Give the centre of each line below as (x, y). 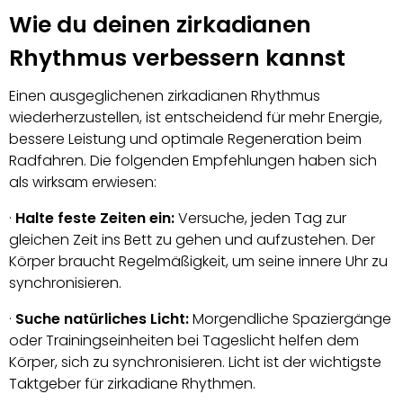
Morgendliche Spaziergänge (290, 319)
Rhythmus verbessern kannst (177, 58)
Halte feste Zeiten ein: (95, 219)
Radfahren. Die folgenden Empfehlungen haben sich (193, 161)
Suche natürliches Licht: (102, 319)
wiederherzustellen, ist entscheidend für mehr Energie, (196, 118)
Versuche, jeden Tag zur (260, 219)
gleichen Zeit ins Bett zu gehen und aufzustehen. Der (192, 240)
